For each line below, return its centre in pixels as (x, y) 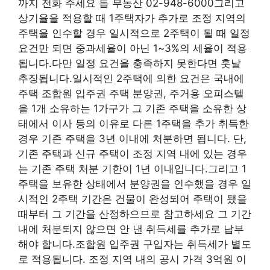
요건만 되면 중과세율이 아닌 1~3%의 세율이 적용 (133, 49)
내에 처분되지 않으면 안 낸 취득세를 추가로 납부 (131, 229)
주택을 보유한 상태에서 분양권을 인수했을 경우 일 (135, 184)
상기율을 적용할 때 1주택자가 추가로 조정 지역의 (132, 18)
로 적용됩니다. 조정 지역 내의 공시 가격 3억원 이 (132, 259)
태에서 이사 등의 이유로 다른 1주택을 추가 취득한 (133, 124)
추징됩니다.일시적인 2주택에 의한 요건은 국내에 (131, 79)
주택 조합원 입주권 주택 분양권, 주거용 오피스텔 (131, 94)
